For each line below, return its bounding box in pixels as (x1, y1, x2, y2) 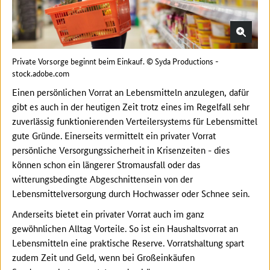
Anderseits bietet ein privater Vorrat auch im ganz (12, 207, 204, 221)
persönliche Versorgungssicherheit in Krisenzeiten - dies (12, 143, 230, 157)
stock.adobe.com (12, 67, 69, 80)
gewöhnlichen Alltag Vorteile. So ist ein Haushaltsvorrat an (12, 222, 238, 235)
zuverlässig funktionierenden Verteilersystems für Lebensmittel (12, 115, 257, 128)
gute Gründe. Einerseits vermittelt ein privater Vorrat (12, 129, 216, 142)
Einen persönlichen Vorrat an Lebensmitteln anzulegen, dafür (12, 86, 249, 99)
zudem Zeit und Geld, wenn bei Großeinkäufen (12, 251, 195, 264)
